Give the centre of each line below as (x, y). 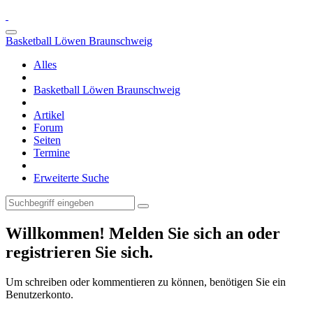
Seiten (47, 140)
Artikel (49, 115)
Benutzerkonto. (39, 294)
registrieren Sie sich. (79, 252)
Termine (52, 153)
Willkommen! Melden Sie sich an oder (143, 233)
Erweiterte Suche (71, 178)
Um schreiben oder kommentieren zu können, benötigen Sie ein (146, 282)
